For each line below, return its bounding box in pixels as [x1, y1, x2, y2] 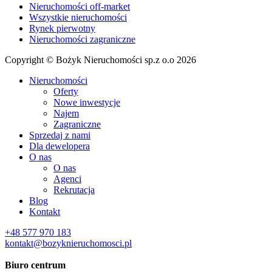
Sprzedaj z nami [29, 130, 90, 140]
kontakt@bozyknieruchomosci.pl [5, 238, 132, 248]
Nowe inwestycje [53, 97, 120, 107]
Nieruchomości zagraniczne [29, 34, 135, 44]
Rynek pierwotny [29, 23, 95, 33]
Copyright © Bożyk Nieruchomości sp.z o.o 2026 [5, 55, 196, 65]
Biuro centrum [5, 260, 66, 270]
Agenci [53, 174, 81, 184]
